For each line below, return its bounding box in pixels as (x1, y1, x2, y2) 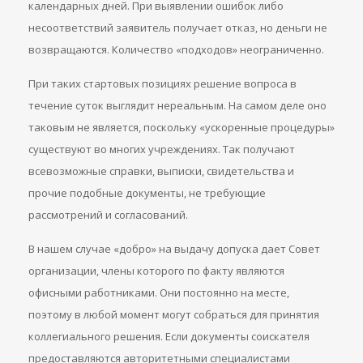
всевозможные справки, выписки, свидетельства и (28, 164, 294, 178)
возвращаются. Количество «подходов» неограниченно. (28, 42, 324, 57)
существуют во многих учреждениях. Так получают (28, 142, 295, 156)
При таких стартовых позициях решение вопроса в (28, 76, 297, 91)
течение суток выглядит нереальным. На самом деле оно (28, 98, 327, 113)
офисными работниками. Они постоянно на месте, (28, 285, 289, 300)
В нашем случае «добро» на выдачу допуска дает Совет (28, 241, 320, 256)
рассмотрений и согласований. (28, 207, 188, 222)
